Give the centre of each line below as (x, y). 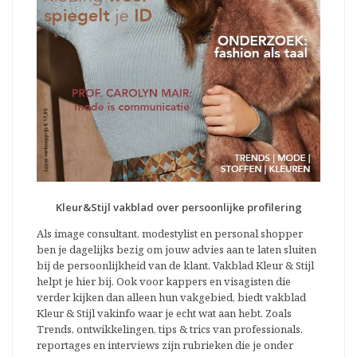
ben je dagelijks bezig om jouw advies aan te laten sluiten (177, 250)
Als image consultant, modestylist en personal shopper (170, 234)
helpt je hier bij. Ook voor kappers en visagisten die (164, 282)
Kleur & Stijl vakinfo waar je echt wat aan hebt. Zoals (164, 314)
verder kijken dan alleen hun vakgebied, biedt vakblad (171, 298)
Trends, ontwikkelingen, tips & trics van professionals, (170, 330)
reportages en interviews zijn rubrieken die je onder (165, 345)
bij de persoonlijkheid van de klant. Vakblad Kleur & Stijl (175, 266)
